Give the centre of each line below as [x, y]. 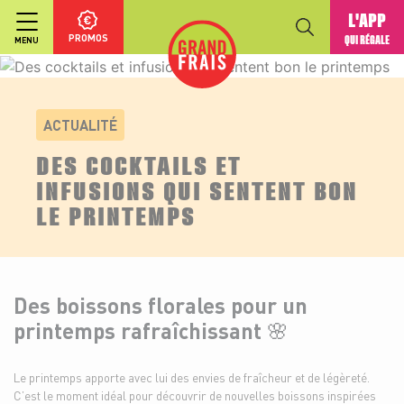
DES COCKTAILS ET [139, 163]
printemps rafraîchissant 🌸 [151, 330]
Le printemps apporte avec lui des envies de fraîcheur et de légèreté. [192, 377]
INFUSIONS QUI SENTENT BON [197, 188]
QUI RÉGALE [367, 40]
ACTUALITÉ [80, 124]
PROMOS [88, 38]
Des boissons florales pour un [161, 305]
